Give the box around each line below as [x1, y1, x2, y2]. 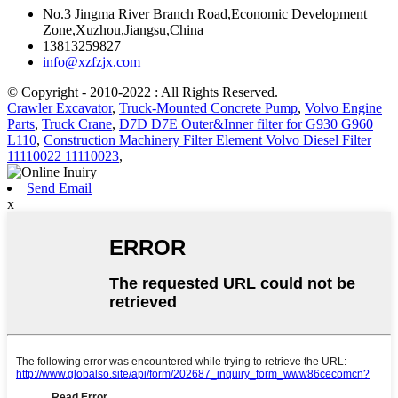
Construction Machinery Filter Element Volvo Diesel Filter [44, 132, 371, 148]
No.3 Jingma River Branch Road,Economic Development [43, 6, 367, 22]
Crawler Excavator [7, 100, 112, 116]
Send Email [27, 180, 92, 196]
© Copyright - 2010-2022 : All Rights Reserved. [7, 84, 278, 100]
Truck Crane [42, 116, 112, 132]
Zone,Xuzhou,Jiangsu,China [43, 22, 203, 38]
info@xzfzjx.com [43, 54, 140, 70]
